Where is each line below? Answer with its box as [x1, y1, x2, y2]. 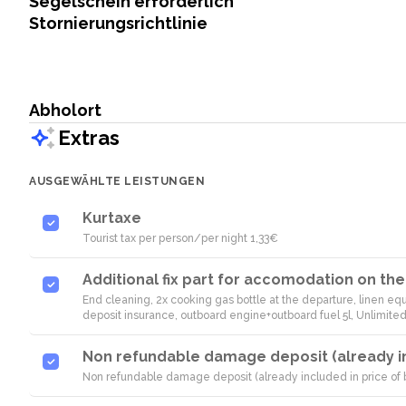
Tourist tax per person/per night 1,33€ [82, 232, 278, 245]
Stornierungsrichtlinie [29, 14, 208, 33]
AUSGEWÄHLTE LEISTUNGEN [29, 175, 205, 188]
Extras [58, 125, 120, 150]
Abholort [29, 101, 101, 120]
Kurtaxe [82, 209, 141, 227]
